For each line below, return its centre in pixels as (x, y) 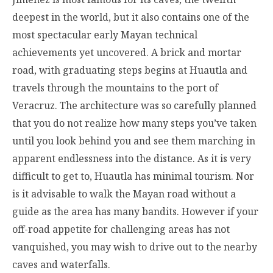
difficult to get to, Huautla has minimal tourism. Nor (133, 176)
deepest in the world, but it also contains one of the (131, 17)
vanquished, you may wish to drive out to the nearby (135, 247)
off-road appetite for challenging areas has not (121, 229)
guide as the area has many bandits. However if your (135, 212)
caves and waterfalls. (61, 265)
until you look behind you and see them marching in (134, 141)
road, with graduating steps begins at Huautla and (130, 70)
